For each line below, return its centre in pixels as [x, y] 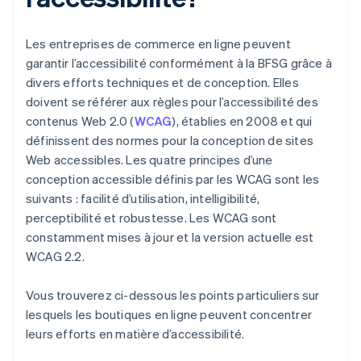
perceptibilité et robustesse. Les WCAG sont [151, 218]
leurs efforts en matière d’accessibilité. [135, 334]
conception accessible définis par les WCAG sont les [173, 179]
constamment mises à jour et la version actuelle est [170, 237]
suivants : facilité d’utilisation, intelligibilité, [143, 199]
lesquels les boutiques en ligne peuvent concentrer [169, 315]
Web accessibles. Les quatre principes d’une [149, 160]
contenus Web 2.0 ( [80, 121]
